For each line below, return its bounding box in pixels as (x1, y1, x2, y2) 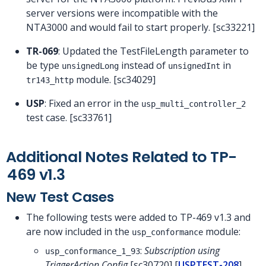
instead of (119, 58, 168, 72)
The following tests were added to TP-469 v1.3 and (26, 210, 251, 224)
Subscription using (144, 243, 220, 257)
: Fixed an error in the (45, 96, 141, 110)
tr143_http (26, 75, 74, 85)
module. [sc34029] (74, 72, 156, 86)
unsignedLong (62, 61, 119, 71)
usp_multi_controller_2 (141, 99, 246, 109)
